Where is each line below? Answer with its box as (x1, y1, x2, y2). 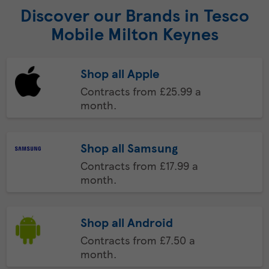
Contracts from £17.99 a (80, 158, 198, 173)
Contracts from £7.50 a (80, 232, 195, 247)
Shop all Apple (80, 65, 159, 82)
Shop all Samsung (80, 139, 178, 156)
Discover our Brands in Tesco (20, 3, 249, 27)
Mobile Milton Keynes (50, 22, 219, 46)
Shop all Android (80, 214, 173, 231)
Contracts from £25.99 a (80, 83, 201, 98)
